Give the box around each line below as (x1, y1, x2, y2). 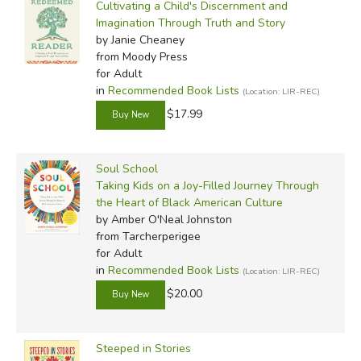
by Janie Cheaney (95, 31, 185, 48)
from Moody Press (95, 48, 188, 64)
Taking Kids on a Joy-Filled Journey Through (95, 177, 319, 193)
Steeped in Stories (95, 340, 191, 356)
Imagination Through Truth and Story (95, 15, 285, 31)
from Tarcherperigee (95, 228, 201, 244)
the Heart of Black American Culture (95, 194, 283, 210)
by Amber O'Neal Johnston (95, 211, 232, 227)
